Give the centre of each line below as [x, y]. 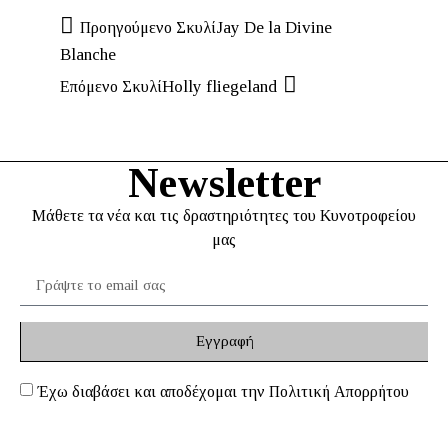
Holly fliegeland [219, 86]
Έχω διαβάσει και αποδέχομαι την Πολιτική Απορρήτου [223, 391]
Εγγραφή [224, 341]
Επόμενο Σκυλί [111, 86]
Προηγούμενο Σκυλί [148, 27]
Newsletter [224, 182]
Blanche [88, 54]
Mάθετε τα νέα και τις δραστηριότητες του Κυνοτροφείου [224, 215]
